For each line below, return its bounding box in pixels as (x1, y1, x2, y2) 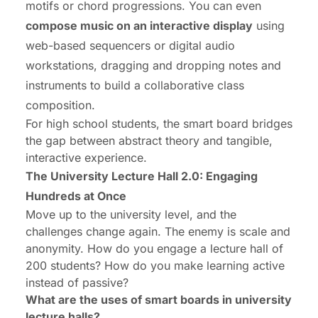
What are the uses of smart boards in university (26, 292, 292, 307)
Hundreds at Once (26, 189, 126, 204)
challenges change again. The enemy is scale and (26, 224, 290, 239)
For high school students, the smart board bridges (26, 116, 292, 131)
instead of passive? (26, 275, 128, 290)
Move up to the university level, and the (26, 207, 236, 222)
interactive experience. (26, 150, 147, 165)
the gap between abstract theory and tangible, (26, 133, 273, 148)
